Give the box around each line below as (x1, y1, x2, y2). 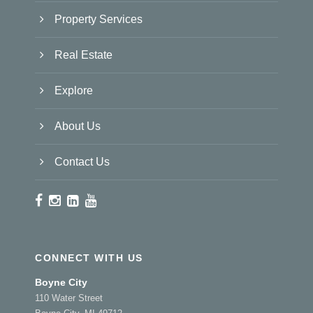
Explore (54, 85, 93, 97)
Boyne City (35, 277, 87, 289)
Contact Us (54, 156, 110, 168)
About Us (54, 120, 101, 133)
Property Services (54, 13, 143, 26)
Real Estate (54, 49, 112, 61)
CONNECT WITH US (35, 252, 143, 264)
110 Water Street (35, 293, 103, 304)
